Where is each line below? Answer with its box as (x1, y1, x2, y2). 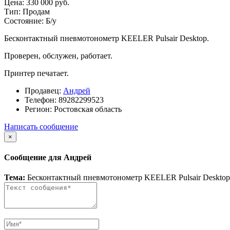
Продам (23, 7, 50, 16)
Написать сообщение (4, 122, 78, 131)
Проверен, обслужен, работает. (4, 51, 112, 60)
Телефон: (25, 95, 56, 104)
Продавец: (25, 86, 61, 95)
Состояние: (4, 16, 46, 25)
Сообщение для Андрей (4, 153, 91, 162)
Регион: (25, 104, 52, 113)
